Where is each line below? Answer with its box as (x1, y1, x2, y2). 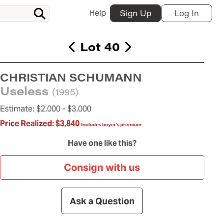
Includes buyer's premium (81, 121, 141, 128)
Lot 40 (80, 38, 120, 54)
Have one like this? (67, 138, 137, 149)
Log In (174, 8, 199, 18)
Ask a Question (69, 195, 135, 207)
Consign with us (64, 162, 140, 174)
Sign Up (120, 8, 151, 18)
